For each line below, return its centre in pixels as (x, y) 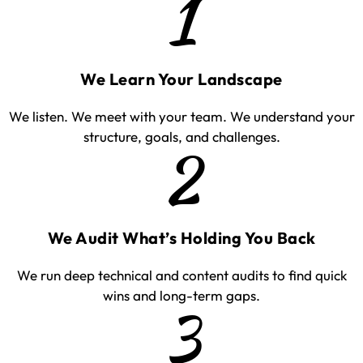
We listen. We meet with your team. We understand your (181, 116)
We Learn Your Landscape (181, 79)
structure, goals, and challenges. (181, 136)
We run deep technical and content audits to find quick (181, 275)
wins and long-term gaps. (181, 295)
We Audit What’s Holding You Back (181, 237)
